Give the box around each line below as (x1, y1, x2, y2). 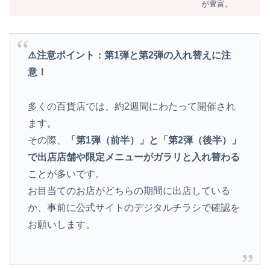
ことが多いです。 (27, 168, 105, 179)
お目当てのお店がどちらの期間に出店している (27, 185, 230, 196)
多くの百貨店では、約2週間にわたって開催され (27, 101, 236, 111)
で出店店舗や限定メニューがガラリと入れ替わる (27, 151, 240, 162)
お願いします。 (27, 219, 95, 230)
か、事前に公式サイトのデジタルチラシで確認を (27, 202, 240, 213)
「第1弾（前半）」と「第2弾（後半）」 (66, 134, 241, 145)
